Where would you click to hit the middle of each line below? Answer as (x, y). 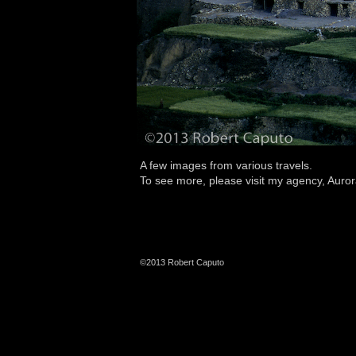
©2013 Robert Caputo (182, 262)
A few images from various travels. (226, 165)
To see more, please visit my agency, (234, 180)
